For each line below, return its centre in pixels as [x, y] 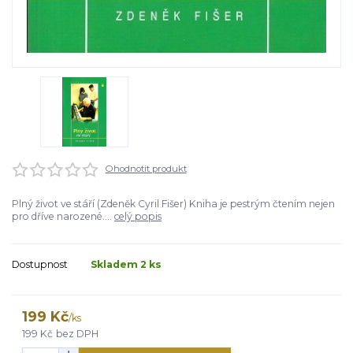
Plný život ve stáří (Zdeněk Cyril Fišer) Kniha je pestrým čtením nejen [173, 203]
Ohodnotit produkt [146, 169]
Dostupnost [40, 264]
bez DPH [78, 334]
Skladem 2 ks [126, 264]
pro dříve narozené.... [63, 216]
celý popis [138, 216]
